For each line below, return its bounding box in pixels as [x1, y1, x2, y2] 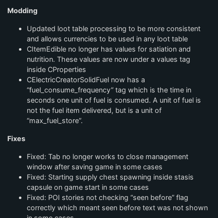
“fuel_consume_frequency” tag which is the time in [27, 86, 191, 94]
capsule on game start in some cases [27, 183, 149, 191]
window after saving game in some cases [27, 163, 163, 171]
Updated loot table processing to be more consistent [27, 24, 200, 33]
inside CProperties [27, 65, 86, 73]
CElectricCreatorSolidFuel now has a [27, 75, 145, 84]
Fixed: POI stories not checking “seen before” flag [27, 193, 188, 201]
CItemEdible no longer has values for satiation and [27, 45, 191, 53]
